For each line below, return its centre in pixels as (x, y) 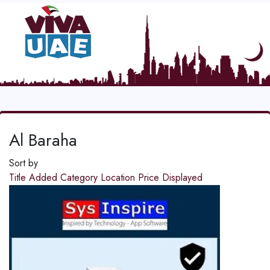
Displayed (182, 178)
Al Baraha (43, 140)
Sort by (24, 163)
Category (80, 178)
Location (119, 178)
